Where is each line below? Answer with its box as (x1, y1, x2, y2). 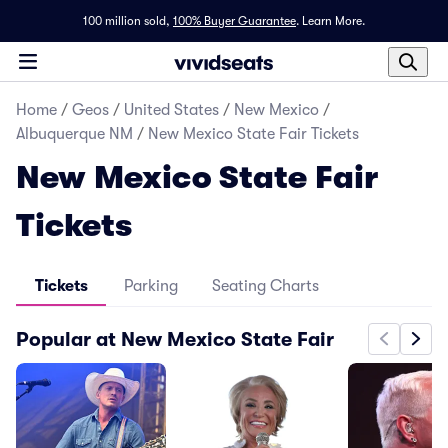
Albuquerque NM (16, 125, 133, 143)
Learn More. (302, 14, 365, 28)
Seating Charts (212, 277, 319, 295)
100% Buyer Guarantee (173, 14, 296, 28)
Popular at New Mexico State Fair (16, 327, 334, 351)
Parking (124, 277, 178, 295)
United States (124, 101, 219, 119)
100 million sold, (83, 14, 170, 28)
